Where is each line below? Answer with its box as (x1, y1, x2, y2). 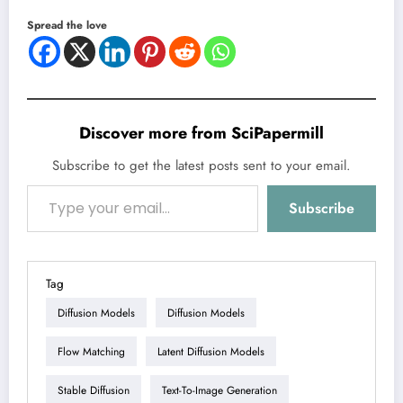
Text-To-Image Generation (162, 381, 277, 399)
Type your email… (26, 176, 60, 193)
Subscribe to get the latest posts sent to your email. (52, 156, 351, 176)
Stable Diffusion (58, 381, 130, 399)
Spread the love (27, 17, 107, 34)
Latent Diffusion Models (157, 343, 264, 360)
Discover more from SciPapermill (79, 121, 324, 146)
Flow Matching (58, 343, 125, 360)
